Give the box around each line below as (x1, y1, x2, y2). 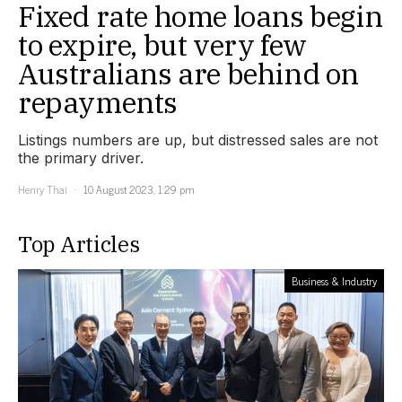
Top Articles (18, 229, 140, 258)
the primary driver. (18, 148, 144, 167)
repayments (18, 83, 179, 121)
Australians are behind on (18, 54, 360, 92)
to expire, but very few (18, 25, 307, 64)
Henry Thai (18, 179, 67, 198)
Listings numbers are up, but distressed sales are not (18, 130, 378, 149)
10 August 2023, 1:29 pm (83, 179, 195, 198)
